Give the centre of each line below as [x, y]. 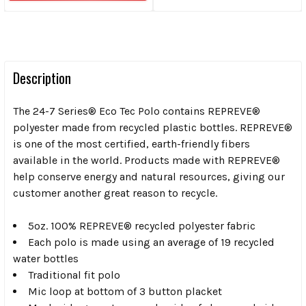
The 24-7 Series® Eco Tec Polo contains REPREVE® [137, 111]
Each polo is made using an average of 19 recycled [151, 242]
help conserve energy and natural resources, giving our [149, 176]
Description [42, 78]
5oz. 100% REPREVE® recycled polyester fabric [142, 225]
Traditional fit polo [74, 275]
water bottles [46, 258]
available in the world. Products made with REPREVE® [147, 160]
